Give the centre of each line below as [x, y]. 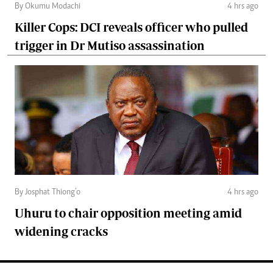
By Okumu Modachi [48, 6]
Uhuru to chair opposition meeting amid [128, 213]
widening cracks [61, 231]
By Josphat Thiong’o [48, 192]
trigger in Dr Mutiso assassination [110, 45]
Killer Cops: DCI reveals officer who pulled [131, 27]
